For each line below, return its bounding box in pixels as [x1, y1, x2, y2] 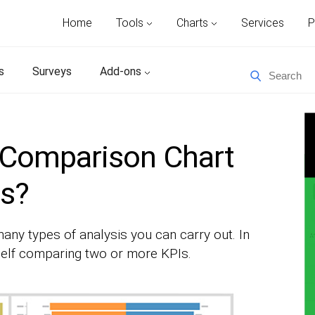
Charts [176, 16, 211, 30]
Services [241, 16, 284, 30]
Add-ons [100, 65, 144, 78]
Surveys [32, 65, 72, 78]
